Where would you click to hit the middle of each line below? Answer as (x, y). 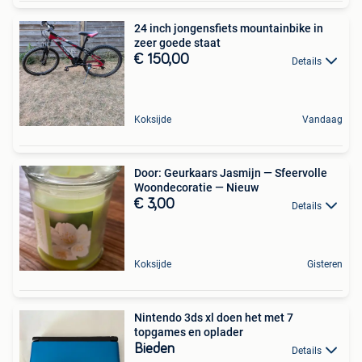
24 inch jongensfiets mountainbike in (229, 29)
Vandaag (322, 120)
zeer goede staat (177, 43)
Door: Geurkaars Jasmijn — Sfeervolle (231, 173)
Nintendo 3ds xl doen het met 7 (214, 318)
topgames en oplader (189, 333)
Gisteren (325, 265)
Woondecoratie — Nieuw (196, 188)
